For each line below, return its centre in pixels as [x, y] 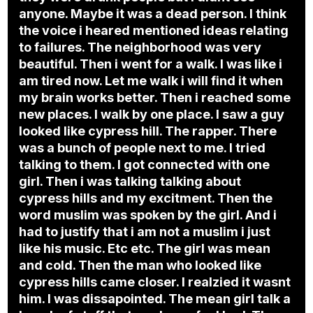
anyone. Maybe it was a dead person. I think [153, 14]
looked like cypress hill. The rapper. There [148, 131]
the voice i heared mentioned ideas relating [154, 31]
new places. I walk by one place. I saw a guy [152, 115]
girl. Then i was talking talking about [130, 182]
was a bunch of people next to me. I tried [143, 148]
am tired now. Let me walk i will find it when [151, 81]
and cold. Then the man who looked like [140, 265]
